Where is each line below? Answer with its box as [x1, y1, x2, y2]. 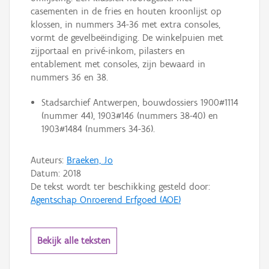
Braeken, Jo [67, 154, 113, 166]
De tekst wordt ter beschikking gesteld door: [31, 181, 210, 192]
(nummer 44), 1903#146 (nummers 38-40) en [41, 110, 218, 122]
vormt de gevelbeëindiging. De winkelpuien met [31, 32, 223, 44]
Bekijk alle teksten [37, 235, 110, 246]
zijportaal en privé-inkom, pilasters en [31, 45, 185, 57]
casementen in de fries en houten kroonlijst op [31, 5, 222, 17]
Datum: [31, 168, 63, 179]
